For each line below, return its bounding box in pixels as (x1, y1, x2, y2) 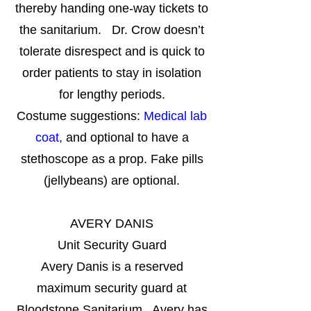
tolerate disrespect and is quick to (19, 44, 205, 58)
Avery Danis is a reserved (40, 260, 183, 274)
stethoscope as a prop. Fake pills (20, 152, 203, 166)
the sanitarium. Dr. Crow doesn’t (19, 23, 204, 37)
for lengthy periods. (58, 87, 165, 101)
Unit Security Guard (57, 238, 167, 252)
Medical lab (144, 109, 207, 123)
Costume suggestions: (17, 109, 144, 123)
